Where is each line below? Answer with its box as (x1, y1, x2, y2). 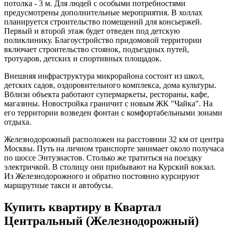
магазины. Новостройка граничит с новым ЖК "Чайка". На (4, 99, 213, 108)
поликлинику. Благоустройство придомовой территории (4, 35, 202, 44)
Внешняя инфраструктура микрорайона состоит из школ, (4, 71, 204, 80)
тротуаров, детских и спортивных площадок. (4, 54, 162, 63)
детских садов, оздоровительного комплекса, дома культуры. (4, 80, 216, 89)
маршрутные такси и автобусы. (4, 180, 113, 190)
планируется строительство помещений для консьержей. (4, 17, 202, 26)
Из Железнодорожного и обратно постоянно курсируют (4, 171, 199, 180)
